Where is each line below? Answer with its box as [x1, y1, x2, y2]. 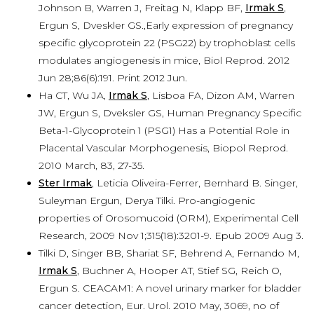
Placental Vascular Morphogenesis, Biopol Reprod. [39, 142, 288, 154]
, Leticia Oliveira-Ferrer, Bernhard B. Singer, [92, 177, 298, 189]
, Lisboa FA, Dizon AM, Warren [147, 89, 294, 102]
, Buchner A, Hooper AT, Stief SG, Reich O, [77, 264, 282, 277]
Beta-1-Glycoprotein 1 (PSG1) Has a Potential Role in [39, 124, 289, 137]
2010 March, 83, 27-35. [39, 159, 144, 172]
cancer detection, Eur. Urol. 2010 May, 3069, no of [39, 299, 279, 312]
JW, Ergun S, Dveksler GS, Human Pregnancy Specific [39, 107, 301, 119]
